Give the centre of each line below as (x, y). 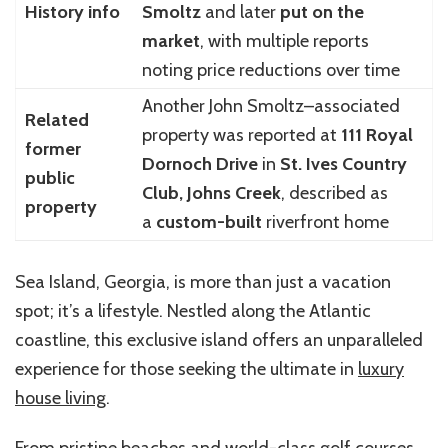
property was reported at (241, 135)
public (49, 178)
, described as (334, 193)
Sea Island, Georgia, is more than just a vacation (203, 282)
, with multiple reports (284, 41)
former (52, 149)
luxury (381, 369)
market (170, 41)
